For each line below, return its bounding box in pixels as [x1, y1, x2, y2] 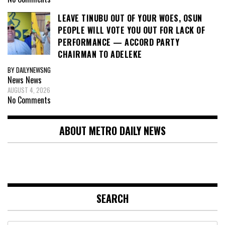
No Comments [8, 93, 51, 106]
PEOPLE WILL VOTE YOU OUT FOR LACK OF [58, 24, 205, 37]
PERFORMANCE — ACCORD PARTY [58, 36, 179, 49]
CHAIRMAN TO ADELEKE [58, 48, 142, 61]
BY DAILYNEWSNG [8, 64, 51, 75]
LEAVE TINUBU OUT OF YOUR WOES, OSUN [58, 12, 202, 25]
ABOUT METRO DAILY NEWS [59, 123, 166, 138]
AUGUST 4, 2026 [8, 84, 50, 95]
